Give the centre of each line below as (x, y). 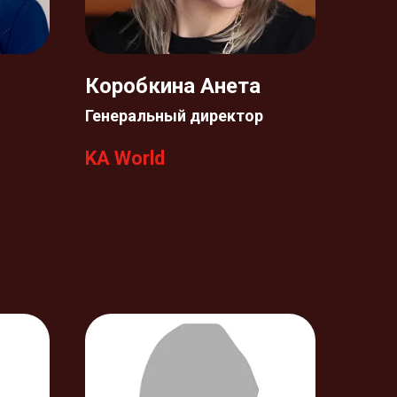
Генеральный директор (174, 116)
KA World (125, 158)
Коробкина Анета (173, 86)
